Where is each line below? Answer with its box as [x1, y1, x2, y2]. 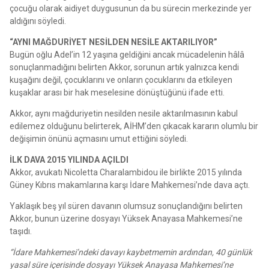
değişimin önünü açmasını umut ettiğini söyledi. [10, 133, 188, 144]
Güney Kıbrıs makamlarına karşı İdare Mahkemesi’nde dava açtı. [10, 180, 250, 190]
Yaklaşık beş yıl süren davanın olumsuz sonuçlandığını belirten [10, 201, 243, 211]
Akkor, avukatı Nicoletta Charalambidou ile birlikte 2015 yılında [10, 167, 242, 177]
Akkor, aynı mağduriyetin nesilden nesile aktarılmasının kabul [10, 108, 238, 118]
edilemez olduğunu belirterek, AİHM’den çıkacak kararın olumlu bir [10, 121, 258, 131]
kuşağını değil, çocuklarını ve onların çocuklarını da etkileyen [10, 74, 232, 85]
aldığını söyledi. [10, 16, 66, 26]
